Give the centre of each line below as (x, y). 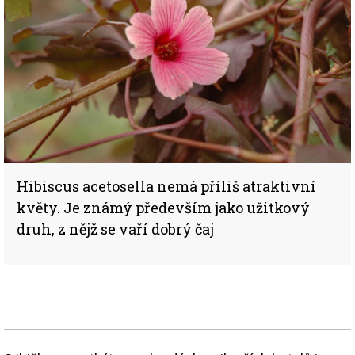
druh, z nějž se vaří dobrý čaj (115, 229)
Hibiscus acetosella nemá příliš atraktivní (166, 186)
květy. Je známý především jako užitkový (163, 207)
